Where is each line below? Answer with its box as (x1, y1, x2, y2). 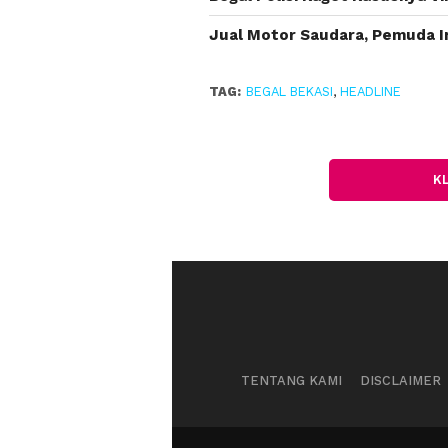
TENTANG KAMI (240, 373, 342, 389)
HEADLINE (339, 84, 401, 100)
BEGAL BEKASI (245, 84, 333, 100)
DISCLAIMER (359, 373, 441, 389)
